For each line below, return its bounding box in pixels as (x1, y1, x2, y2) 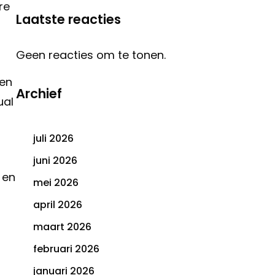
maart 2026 (33, 220, 91, 234)
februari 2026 (33, 242, 99, 257)
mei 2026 (33, 176, 79, 190)
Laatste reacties (16, 10, 121, 29)
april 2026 (33, 198, 82, 212)
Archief (16, 85, 62, 103)
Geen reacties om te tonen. (16, 47, 166, 63)
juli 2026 (33, 131, 74, 146)
